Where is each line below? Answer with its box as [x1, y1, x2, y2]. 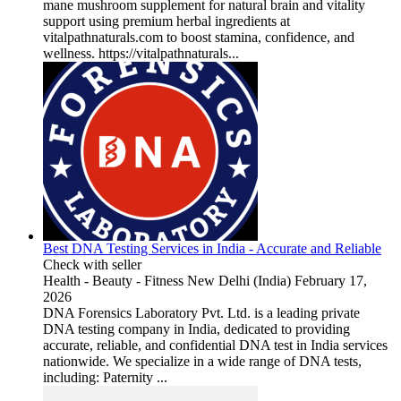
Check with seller [43, 256, 141, 272]
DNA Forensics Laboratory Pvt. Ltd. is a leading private [43, 304, 360, 320]
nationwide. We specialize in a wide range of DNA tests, [43, 353, 362, 369]
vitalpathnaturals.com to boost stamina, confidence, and [43, 29, 354, 45]
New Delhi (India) [187, 272, 291, 288]
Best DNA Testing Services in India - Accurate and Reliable [43, 240, 381, 256]
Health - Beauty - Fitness [43, 272, 183, 288]
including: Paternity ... [43, 369, 167, 385]
